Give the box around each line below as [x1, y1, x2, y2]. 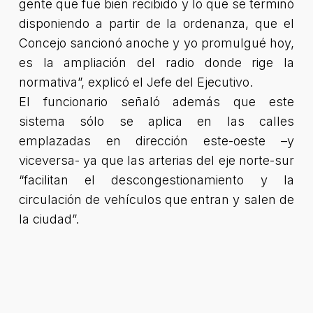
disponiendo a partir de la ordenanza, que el [18, 16, 295, 31]
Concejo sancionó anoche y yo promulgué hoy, [18, 36, 295, 50]
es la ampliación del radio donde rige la [18, 55, 295, 70]
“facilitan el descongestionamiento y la [18, 173, 295, 187]
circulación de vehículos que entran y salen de [18, 192, 295, 207]
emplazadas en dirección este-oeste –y [18, 133, 295, 148]
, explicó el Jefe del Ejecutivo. [80, 75, 253, 89]
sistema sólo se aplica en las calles [18, 114, 295, 129]
